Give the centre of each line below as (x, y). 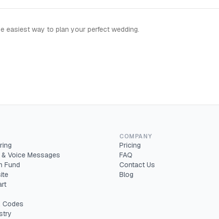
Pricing (130, 145)
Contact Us (137, 165)
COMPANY (136, 136)
